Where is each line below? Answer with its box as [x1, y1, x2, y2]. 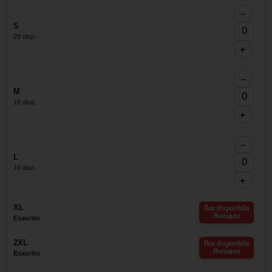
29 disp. [13, 32, 36, 40]
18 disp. [13, 98, 36, 106]
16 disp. [13, 163, 36, 171]
